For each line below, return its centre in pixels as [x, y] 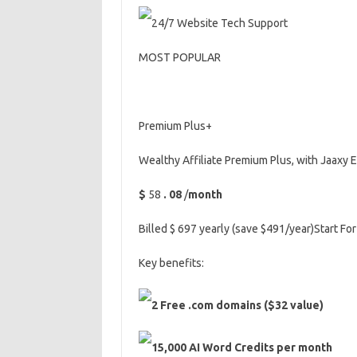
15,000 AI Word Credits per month [241, 347]
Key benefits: [171, 263]
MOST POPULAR [179, 57]
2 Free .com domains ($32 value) [237, 305]
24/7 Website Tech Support [219, 23]
